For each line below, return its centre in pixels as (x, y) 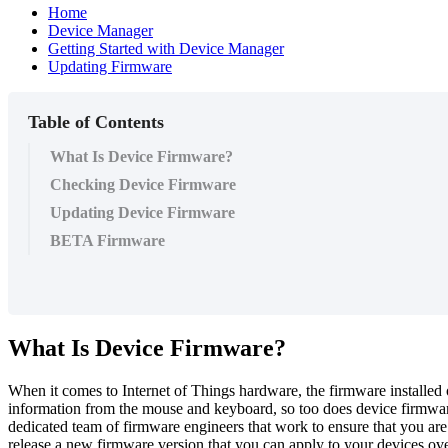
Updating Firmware (110, 66)
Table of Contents (96, 121)
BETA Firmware (107, 240)
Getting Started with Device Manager (166, 48)
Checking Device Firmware (143, 184)
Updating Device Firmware (142, 212)
